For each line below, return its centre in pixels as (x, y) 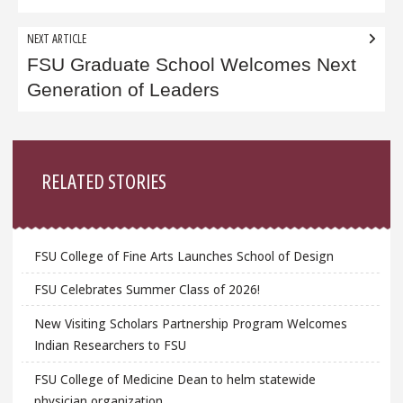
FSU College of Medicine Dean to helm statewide (175, 379)
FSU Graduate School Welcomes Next (192, 65)
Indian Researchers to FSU (110, 345)
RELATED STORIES (104, 180)
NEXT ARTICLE (57, 39)
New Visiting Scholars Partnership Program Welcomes (190, 324)
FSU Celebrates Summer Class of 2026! (147, 290)
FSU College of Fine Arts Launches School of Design (184, 255)
